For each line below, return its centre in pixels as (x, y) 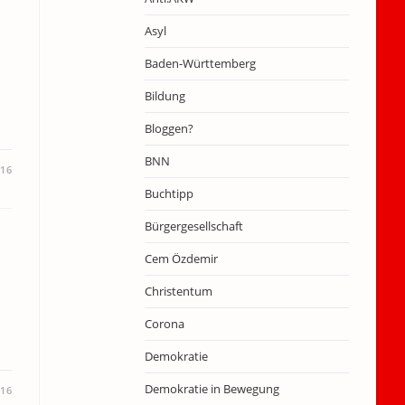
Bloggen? (169, 128)
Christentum (178, 291)
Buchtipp (169, 193)
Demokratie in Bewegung (212, 389)
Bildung (165, 96)
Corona (164, 324)
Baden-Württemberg (200, 63)
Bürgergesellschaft (193, 226)
